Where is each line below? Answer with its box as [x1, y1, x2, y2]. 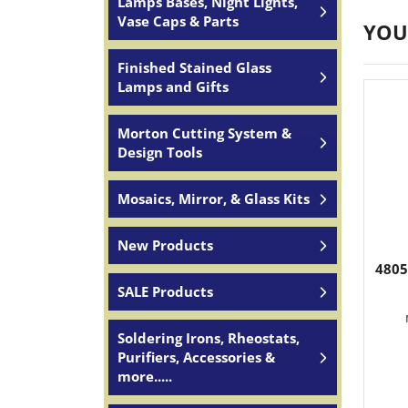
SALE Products [117, 282, 213, 301]
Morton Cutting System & [117, 124, 291, 142]
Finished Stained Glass [117, 58, 271, 76]
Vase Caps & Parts [117, 12, 239, 30]
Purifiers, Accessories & [117, 348, 275, 366]
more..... [117, 367, 172, 385]
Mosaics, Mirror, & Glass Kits [117, 189, 310, 208]
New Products [117, 236, 213, 254]
